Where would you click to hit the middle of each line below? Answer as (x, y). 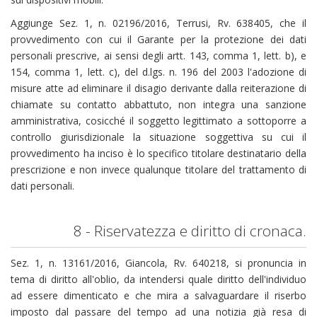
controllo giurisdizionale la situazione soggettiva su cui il (158, 137)
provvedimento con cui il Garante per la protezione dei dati (158, 39)
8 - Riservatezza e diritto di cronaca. (190, 231)
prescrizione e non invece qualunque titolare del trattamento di (158, 169)
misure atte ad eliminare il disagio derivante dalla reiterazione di (158, 88)
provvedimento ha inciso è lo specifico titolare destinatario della (158, 153)
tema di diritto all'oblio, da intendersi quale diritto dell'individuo (158, 279)
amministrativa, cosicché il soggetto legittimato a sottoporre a (158, 121)
